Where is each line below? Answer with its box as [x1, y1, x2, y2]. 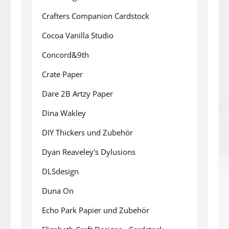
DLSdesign [42, 166, 79, 176]
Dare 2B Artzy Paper [42, 88, 113, 99]
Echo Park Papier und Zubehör [42, 204, 149, 215]
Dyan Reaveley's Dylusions [42, 146, 135, 157]
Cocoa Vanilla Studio [42, 30, 113, 40]
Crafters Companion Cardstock [42, 10, 149, 21]
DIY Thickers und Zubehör [42, 127, 133, 138]
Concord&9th [42, 49, 89, 60]
